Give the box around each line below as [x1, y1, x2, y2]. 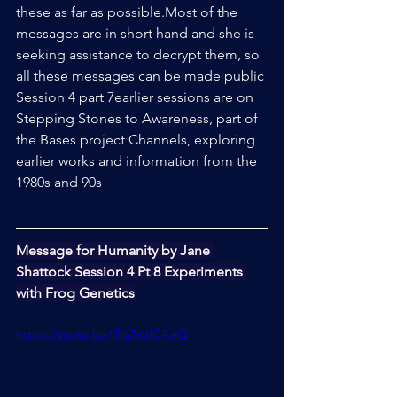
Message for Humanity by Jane [16, 241, 214, 259]
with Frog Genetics [16, 284, 135, 301]
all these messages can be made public [16, 66, 264, 84]
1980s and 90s [16, 173, 102, 191]
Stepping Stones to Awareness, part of [16, 109, 261, 127]
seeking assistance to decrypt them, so [16, 45, 263, 63]
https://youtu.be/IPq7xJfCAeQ [16, 325, 188, 342]
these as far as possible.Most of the [16, 3, 241, 20]
